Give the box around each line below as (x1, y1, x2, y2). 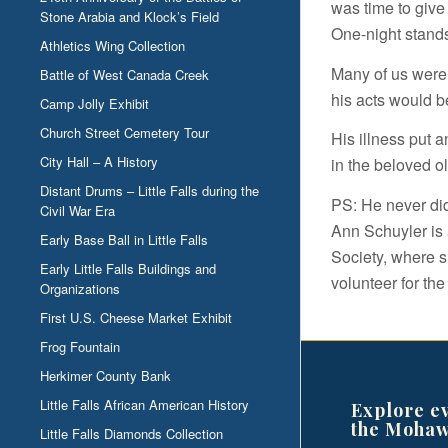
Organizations (40, 279, 120, 299)
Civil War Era (40, 201, 115, 221)
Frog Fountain (40, 337, 120, 357)
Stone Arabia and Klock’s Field (40, 7, 219, 27)
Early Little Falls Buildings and (40, 259, 216, 279)
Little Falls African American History (40, 395, 249, 415)
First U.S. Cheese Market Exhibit (40, 308, 232, 328)
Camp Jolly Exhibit (40, 94, 149, 114)
